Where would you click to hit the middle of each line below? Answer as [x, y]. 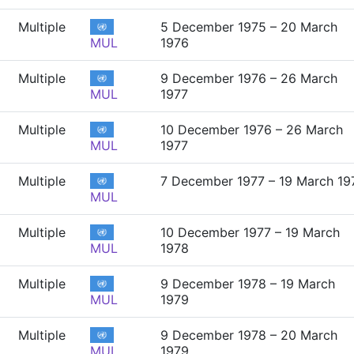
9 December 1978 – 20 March [249, 335]
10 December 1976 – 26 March [252, 130]
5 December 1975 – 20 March [249, 27]
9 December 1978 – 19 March [248, 284]
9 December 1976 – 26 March [249, 78]
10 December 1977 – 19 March [250, 232]
